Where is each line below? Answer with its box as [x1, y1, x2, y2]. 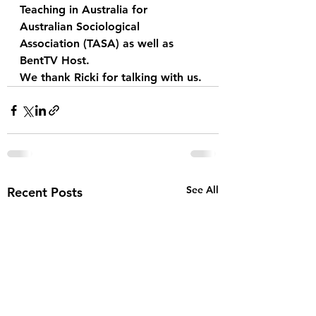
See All [186, 183, 219, 196]
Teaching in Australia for [20, 3, 151, 16]
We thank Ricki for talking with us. [20, 71, 202, 84]
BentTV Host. [20, 54, 93, 67]
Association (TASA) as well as [20, 37, 177, 50]
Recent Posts [7, 184, 83, 200]
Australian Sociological [20, 20, 143, 33]
